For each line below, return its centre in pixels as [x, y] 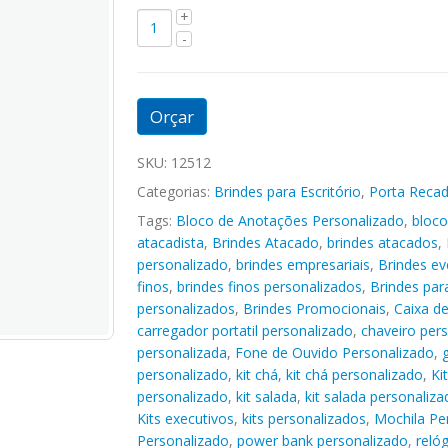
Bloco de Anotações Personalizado [289, 220]
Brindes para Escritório [287, 191]
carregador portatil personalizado [244, 330]
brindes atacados [382, 242]
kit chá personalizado [354, 374]
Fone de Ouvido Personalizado [334, 352]
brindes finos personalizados [269, 286]
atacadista [170, 242]
